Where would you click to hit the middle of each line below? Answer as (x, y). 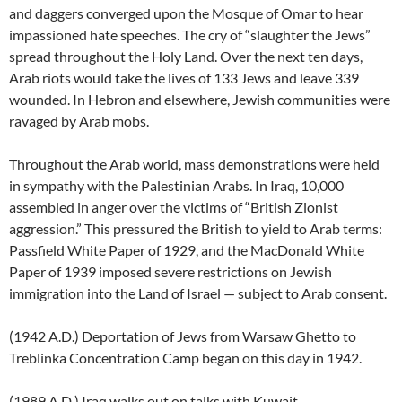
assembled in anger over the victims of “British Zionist (174, 207)
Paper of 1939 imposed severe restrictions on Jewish (170, 272)
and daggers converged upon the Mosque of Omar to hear (186, 13)
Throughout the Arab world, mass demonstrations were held (194, 164)
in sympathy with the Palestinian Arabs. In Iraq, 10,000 (176, 186)
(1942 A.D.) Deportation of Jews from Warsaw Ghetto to (183, 336)
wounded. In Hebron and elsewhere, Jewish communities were (200, 100)
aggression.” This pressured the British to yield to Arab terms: (196, 229)
